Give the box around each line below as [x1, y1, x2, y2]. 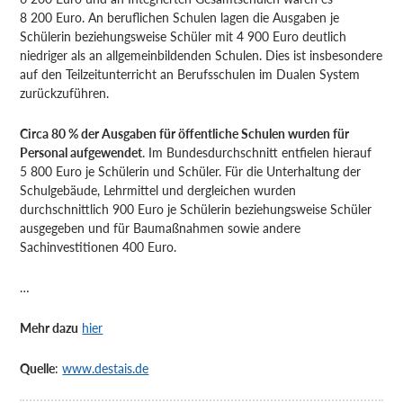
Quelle [20, 361, 56, 376]
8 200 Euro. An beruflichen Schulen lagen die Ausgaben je [20, 10, 340, 25]
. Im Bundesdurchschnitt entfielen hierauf [142, 145, 372, 160]
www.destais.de [62, 361, 149, 376]
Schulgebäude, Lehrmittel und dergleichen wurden [20, 183, 297, 198]
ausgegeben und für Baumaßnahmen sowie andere [20, 220, 301, 236]
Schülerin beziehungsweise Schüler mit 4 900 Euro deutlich [20, 29, 347, 44]
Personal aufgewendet [20, 145, 143, 160]
